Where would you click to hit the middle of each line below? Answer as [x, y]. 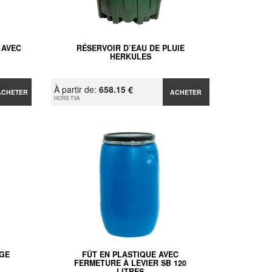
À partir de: [77, 89]
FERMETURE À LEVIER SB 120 [131, 263]
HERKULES [130, 56]
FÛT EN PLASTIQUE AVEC [131, 254]
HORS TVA [67, 97]
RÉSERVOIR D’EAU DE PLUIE [130, 48]
